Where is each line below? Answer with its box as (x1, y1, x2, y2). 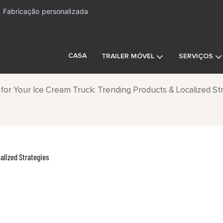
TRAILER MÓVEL (102, 53, 154, 60)
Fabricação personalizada (2, 7, 88, 15)
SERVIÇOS (179, 53, 213, 60)
